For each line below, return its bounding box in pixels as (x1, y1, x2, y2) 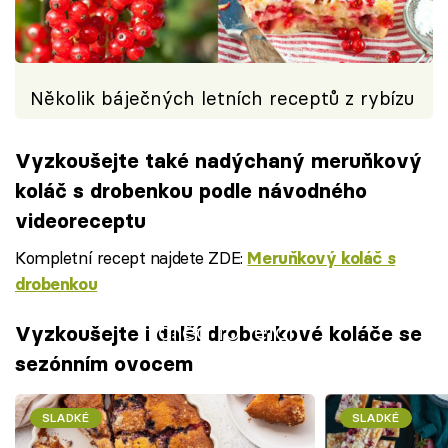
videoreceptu (15, 207, 146, 233)
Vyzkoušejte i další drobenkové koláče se (15, 321, 422, 347)
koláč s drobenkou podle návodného (15, 177, 367, 203)
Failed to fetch (147, 316, 301, 346)
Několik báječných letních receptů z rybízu (30, 86, 414, 110)
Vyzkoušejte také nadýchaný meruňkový (15, 147, 422, 173)
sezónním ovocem (15, 351, 193, 377)
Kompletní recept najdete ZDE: (15, 246, 248, 268)
